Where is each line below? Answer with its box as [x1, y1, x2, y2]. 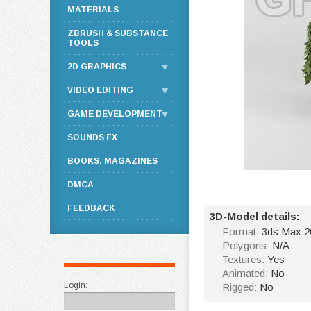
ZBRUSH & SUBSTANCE [67, 28, 168, 38]
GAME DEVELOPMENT [67, 109, 162, 119]
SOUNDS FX [67, 133, 117, 142]
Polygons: [222, 239, 272, 251]
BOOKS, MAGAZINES [67, 156, 158, 166]
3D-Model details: [210, 210, 300, 222]
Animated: [222, 267, 271, 279]
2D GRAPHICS [67, 62, 126, 72]
